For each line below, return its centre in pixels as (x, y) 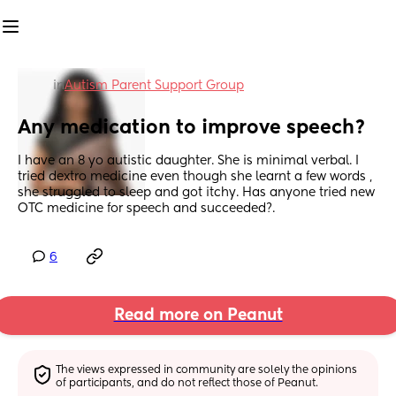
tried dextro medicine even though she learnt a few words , (195, 177)
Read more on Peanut (198, 316)
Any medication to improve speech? (192, 129)
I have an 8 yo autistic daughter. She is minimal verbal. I (188, 161)
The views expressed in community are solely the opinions (207, 370)
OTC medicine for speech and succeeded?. (146, 209)
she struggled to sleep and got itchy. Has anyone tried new (196, 193)
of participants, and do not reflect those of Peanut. (187, 383)
